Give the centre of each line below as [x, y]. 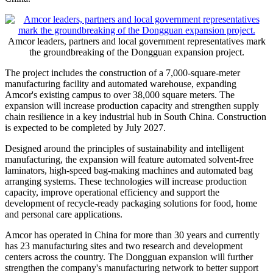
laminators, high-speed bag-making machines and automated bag [129, 170]
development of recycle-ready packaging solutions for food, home [131, 203]
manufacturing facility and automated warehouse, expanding [121, 83]
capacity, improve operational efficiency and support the [112, 192]
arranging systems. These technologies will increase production [126, 181]
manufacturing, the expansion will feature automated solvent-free [129, 159]
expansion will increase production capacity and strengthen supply [132, 105]
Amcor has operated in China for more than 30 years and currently [132, 235]
